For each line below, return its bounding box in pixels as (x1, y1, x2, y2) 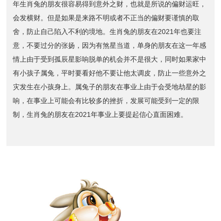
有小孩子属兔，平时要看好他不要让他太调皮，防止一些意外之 (13, 69, 207, 77)
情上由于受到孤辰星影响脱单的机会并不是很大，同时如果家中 (13, 55, 207, 63)
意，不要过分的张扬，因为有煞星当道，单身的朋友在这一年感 (13, 41, 207, 49)
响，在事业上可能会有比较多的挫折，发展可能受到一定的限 (13, 96, 200, 105)
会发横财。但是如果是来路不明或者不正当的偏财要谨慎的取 (13, 13, 200, 22)
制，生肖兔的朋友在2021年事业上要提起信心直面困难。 (13, 110, 188, 118)
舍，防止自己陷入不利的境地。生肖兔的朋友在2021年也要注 (13, 27, 202, 36)
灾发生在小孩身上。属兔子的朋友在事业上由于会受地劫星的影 (13, 82, 207, 91)
